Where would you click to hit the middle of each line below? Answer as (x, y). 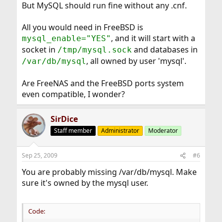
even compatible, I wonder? (73, 94)
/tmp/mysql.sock (94, 50)
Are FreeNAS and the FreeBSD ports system (103, 83)
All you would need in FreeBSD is (82, 28)
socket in (39, 50)
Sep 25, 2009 (39, 156)
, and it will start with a (153, 38)
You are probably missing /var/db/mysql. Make (109, 172)
